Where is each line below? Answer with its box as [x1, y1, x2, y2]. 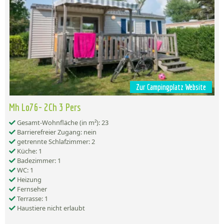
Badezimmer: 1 [15, 156, 61, 165]
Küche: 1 [15, 146, 42, 156]
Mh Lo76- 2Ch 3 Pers [9, 101, 81, 113]
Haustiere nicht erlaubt [15, 203, 85, 213]
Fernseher [15, 184, 47, 194]
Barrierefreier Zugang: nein [15, 127, 96, 137]
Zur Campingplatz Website [136, 82, 206, 92]
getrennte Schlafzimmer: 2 [15, 137, 95, 146]
